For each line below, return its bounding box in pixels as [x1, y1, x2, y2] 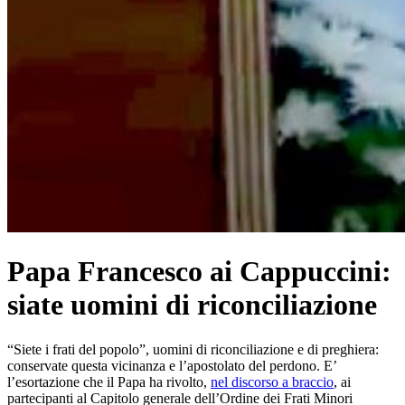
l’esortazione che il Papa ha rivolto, [7, 373, 211, 390]
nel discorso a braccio [211, 373, 334, 390]
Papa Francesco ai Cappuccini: [7, 255, 391, 288]
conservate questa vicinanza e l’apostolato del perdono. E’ [7, 357, 336, 373]
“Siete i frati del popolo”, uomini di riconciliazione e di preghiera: [7, 341, 379, 357]
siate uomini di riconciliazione [7, 288, 377, 322]
